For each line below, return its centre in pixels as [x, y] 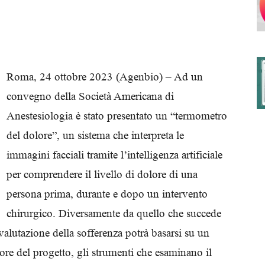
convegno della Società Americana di [90, 96]
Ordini [143, 127]
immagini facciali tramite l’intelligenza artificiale [114, 155]
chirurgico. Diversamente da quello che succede [114, 213]
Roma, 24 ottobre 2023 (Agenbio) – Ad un [105, 77]
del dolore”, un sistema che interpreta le [95, 135]
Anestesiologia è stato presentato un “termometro [117, 116]
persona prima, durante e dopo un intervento [107, 194]
